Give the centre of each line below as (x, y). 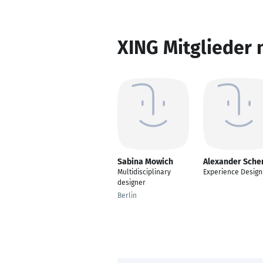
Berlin (127, 195)
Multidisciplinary (144, 172)
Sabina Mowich (145, 162)
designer (131, 183)
